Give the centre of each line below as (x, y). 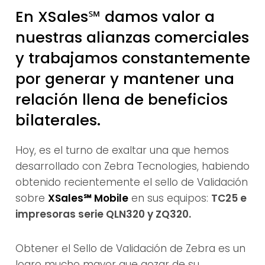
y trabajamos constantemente (132, 58)
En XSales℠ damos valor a (115, 16)
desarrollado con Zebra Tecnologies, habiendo (132, 167)
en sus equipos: (169, 198)
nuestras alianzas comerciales (132, 37)
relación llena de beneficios (121, 99)
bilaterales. (58, 120)
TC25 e (229, 198)
